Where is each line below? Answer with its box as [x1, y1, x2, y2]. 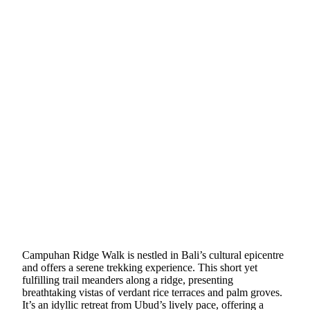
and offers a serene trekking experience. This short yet [22, 262, 257, 274]
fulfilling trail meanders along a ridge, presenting [22, 274, 233, 286]
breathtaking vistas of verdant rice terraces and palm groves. [22, 286, 282, 299]
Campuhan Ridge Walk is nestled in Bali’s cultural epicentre [22, 249, 284, 262]
